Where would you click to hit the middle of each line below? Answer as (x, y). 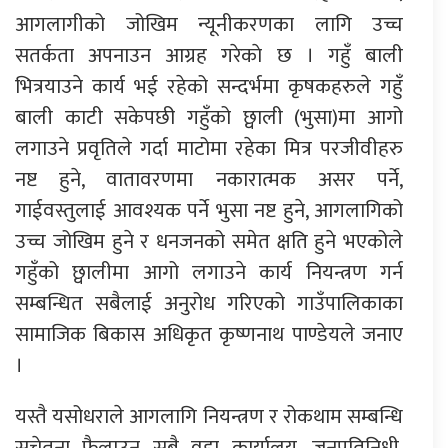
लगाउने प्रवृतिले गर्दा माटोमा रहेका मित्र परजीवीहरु (209, 148)
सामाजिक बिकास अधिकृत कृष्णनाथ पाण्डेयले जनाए (209, 334)
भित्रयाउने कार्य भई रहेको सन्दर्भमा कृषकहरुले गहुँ (209, 86)
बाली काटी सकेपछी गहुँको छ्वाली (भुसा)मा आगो (209, 117)
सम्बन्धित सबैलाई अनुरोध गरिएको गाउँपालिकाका (209, 303)
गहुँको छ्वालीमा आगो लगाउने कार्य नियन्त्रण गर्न (209, 272)
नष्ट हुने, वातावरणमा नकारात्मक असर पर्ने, (209, 179)
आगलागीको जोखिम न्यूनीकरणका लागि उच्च (209, 24)
